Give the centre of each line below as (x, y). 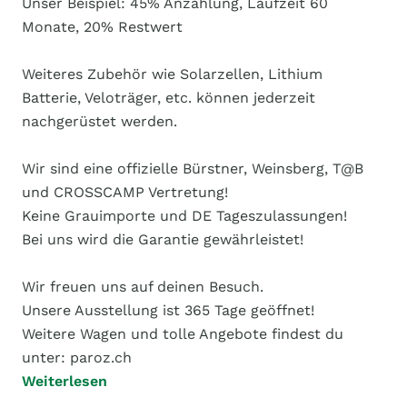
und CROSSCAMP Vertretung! (125, 192)
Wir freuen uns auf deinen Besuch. (143, 287)
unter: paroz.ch (77, 357)
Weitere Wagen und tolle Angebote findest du (183, 334)
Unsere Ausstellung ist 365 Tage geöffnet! (168, 310)
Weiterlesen (65, 381)
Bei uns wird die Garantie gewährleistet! (163, 239)
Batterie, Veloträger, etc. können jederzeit (169, 98)
